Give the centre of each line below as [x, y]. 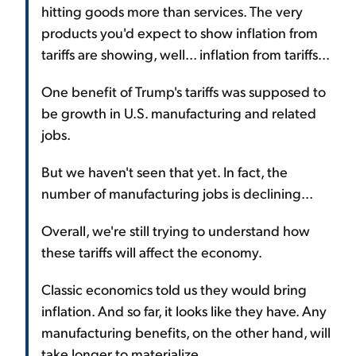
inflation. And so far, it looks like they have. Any [184, 311]
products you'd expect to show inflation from [180, 33]
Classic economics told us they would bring [174, 289]
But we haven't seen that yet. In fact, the [164, 172]
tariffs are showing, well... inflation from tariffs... [186, 54]
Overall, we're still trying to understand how [176, 230]
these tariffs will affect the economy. [152, 252]
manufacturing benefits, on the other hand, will [186, 332]
